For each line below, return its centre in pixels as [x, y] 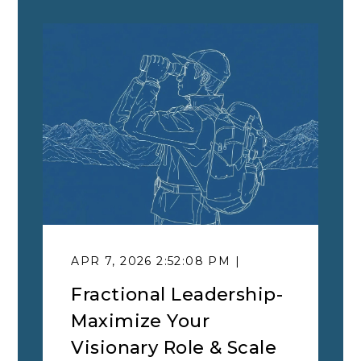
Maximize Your [141, 321]
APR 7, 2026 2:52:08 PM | [156, 261]
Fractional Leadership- [177, 294]
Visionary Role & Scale [174, 347]
